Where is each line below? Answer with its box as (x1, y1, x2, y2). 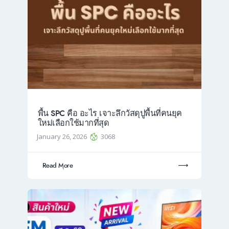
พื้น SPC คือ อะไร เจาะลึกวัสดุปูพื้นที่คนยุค (37, 107, 182, 120)
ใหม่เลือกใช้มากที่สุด (37, 117, 111, 129)
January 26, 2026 (37, 132, 89, 142)
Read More (42, 161, 73, 170)
